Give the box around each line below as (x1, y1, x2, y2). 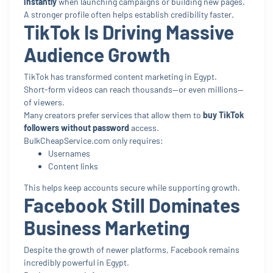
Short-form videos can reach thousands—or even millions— (24, 83, 244, 94)
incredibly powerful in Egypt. (24, 257, 129, 268)
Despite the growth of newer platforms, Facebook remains (24, 244, 239, 255)
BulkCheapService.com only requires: (24, 135, 163, 146)
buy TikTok (203, 109, 244, 120)
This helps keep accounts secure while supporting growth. (24, 182, 240, 193)
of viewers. (24, 96, 65, 107)
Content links (48, 160, 98, 171)
